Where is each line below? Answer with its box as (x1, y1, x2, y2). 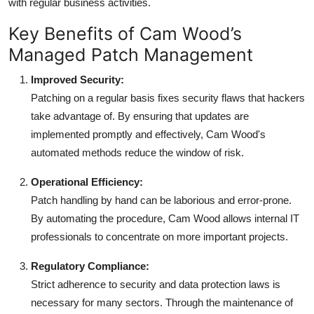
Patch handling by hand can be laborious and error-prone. (31, 193, 292, 206)
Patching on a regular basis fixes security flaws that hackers (31, 91, 305, 104)
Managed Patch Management (8, 43, 253, 65)
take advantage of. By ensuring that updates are (31, 109, 249, 122)
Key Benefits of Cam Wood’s (8, 22, 242, 44)
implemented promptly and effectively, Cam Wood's (31, 128, 266, 140)
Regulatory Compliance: (31, 259, 149, 272)
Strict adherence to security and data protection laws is (31, 278, 280, 290)
